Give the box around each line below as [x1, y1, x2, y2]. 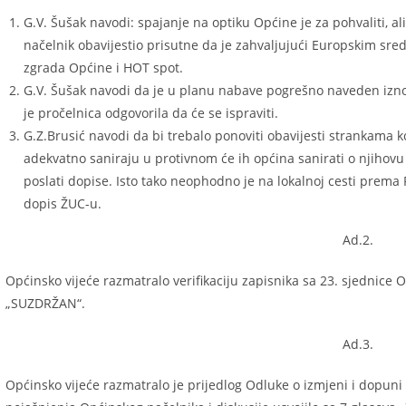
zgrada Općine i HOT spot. [24, 59, 183, 76]
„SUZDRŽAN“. [5, 295, 85, 312]
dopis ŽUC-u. [24, 195, 101, 212]
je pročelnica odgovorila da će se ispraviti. [24, 104, 278, 121]
